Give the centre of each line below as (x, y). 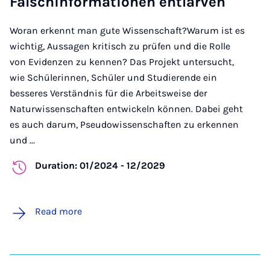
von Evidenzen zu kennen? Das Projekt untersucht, (122, 62)
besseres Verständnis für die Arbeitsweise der (108, 93)
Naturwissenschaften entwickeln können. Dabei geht (126, 109)
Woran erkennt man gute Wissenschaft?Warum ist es (127, 31)
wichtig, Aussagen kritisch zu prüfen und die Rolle (120, 46)
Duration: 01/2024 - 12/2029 (100, 166)
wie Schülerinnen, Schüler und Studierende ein (113, 78)
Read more (58, 212)
